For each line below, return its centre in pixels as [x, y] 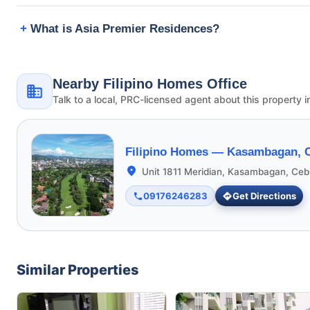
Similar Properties [78, 270]
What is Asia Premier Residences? [125, 28]
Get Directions [264, 195]
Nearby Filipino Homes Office [150, 84]
